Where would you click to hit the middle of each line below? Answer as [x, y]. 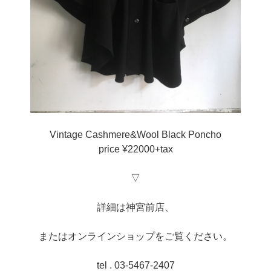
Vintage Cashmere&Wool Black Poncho [135, 135]
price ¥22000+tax [135, 149]
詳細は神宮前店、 [135, 207]
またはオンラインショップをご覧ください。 [135, 237]
